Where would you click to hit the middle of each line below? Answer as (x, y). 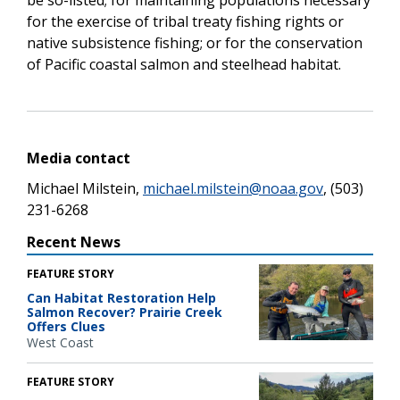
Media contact (79, 158)
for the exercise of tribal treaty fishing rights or (185, 21)
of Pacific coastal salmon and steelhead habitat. (184, 64)
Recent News (74, 242)
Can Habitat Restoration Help (121, 297)
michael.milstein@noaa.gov (233, 188)
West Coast (60, 342)
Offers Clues (66, 326)
